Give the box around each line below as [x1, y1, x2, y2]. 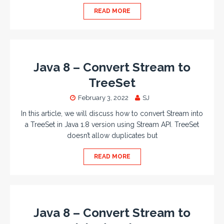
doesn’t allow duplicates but [66, 131, 157, 139]
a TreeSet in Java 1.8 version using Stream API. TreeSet [25, 120, 199, 128]
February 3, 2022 [77, 94, 128, 101]
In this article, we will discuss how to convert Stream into [21, 109, 203, 117]
